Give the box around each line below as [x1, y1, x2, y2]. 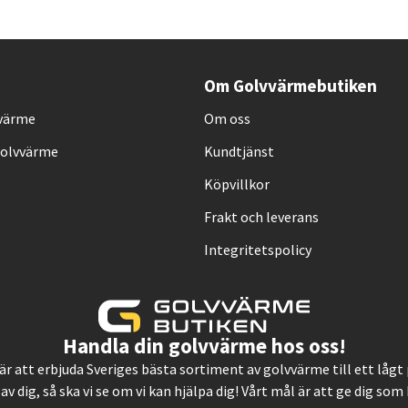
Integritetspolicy [204, 240, 311, 259]
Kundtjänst [204, 142, 274, 160]
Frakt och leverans [204, 208, 319, 226]
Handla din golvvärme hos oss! [62, 332, 346, 359]
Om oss [204, 109, 250, 127]
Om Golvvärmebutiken [204, 75, 377, 97]
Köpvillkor [204, 175, 270, 193]
